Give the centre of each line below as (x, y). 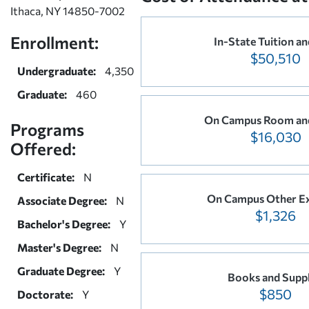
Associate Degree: (62, 200)
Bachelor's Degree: (64, 223)
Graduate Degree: (61, 270)
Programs (47, 129)
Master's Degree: (59, 247)
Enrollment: (54, 42)
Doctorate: (45, 294)
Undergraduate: (57, 70)
